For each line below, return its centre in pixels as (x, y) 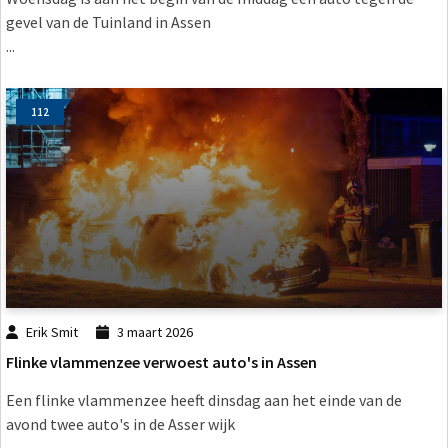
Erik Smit (52, 332)
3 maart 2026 (154, 332)
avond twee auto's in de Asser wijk (120, 424)
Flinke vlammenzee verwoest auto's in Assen (161, 362)
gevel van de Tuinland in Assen (108, 22)
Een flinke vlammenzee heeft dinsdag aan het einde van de (204, 400)
